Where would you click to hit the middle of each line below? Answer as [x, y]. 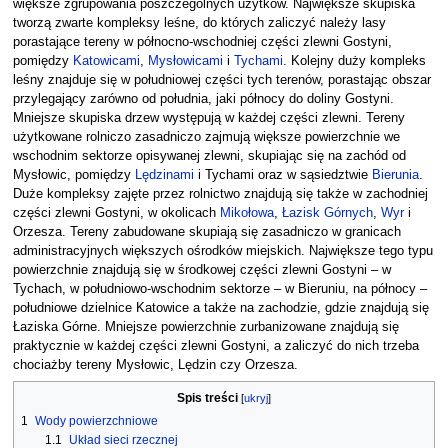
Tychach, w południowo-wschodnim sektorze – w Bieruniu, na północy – [219, 288]
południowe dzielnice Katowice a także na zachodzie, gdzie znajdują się [220, 307]
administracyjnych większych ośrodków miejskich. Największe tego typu [222, 250]
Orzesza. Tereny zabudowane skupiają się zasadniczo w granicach [206, 231]
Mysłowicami [185, 60]
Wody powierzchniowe [96, 420]
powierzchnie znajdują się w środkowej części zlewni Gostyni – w [201, 269]
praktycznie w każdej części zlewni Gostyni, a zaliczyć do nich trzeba [215, 345]
